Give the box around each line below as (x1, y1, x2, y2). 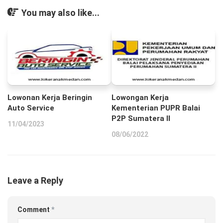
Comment (17, 206, 51, 214)
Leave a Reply (7, 175, 63, 186)
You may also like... (21, 7, 100, 18)
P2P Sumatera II (111, 114, 170, 123)
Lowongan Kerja (111, 93, 169, 103)
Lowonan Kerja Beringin (7, 93, 92, 103)
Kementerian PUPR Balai (111, 104, 200, 113)
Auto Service (7, 104, 54, 113)
